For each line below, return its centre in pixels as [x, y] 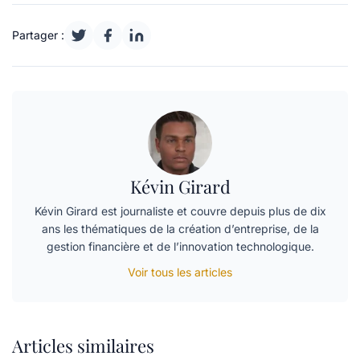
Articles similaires [83, 346]
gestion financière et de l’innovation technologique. [180, 247]
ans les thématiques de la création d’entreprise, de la [180, 229]
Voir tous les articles [180, 272]
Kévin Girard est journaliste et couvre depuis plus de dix [180, 211]
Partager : [38, 35]
